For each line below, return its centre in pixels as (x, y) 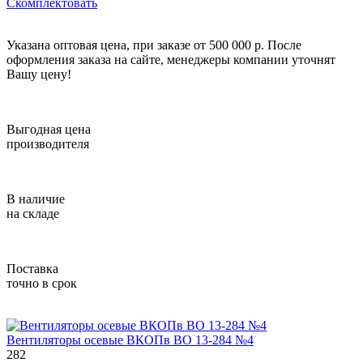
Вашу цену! (39, 74)
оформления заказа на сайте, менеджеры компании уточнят (171, 59)
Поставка (32, 268)
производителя (48, 143)
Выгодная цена (49, 129)
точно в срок (42, 283)
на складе (33, 213)
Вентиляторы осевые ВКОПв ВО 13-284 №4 (130, 340)
